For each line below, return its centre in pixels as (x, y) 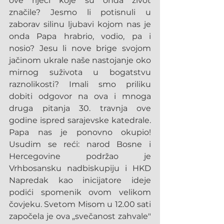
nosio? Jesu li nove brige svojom (80, 48)
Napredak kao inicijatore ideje (80, 180)
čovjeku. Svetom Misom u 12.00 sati (80, 204)
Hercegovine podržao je (80, 156)
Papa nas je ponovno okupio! (80, 132)
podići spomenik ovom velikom (80, 192)
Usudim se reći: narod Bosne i (80, 144)
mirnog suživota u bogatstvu (80, 72)
